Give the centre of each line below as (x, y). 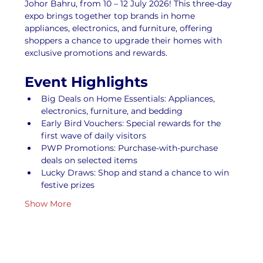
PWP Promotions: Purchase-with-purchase (131, 148)
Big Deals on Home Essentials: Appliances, (129, 99)
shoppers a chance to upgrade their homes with (125, 41)
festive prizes (68, 185)
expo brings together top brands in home (111, 16)
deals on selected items (90, 160)
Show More (48, 204)
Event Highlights (87, 82)
